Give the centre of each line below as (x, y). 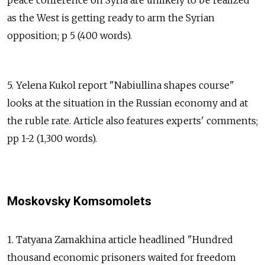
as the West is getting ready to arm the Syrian (111, 17)
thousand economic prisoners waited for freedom (122, 257)
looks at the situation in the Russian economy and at (127, 103)
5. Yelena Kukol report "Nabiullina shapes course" (121, 85)
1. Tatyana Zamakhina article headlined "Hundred (120, 239)
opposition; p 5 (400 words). (70, 35)
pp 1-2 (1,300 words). (52, 138)
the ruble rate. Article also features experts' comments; (132, 120)
